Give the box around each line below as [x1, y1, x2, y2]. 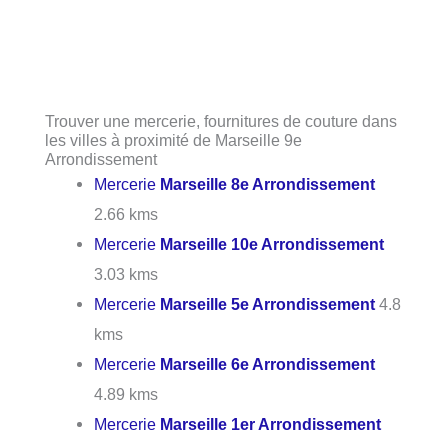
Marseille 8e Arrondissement [160, 175, 376, 194]
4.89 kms [94, 385, 159, 404]
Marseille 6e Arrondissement [160, 355, 376, 374]
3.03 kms [94, 265, 159, 284]
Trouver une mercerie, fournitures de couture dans [45, 112, 397, 131]
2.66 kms [94, 205, 159, 224]
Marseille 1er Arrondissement [160, 415, 382, 434]
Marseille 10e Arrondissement [160, 235, 385, 254]
